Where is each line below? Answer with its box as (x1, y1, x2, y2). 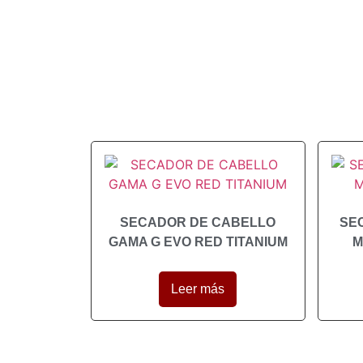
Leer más (171, 281, 225, 296)
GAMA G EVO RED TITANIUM (108, 234, 288, 249)
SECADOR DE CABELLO (120, 215, 276, 229)
